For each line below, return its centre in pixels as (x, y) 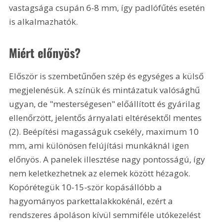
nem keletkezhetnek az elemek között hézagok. (101, 173)
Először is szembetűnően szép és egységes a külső (108, 76)
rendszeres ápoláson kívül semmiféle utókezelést (106, 215)
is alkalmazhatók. (45, 21)
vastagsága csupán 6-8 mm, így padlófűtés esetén (108, 7)
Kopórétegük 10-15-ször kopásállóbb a (87, 187)
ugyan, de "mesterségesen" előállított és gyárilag (106, 104)
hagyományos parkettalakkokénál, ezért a (92, 201)
